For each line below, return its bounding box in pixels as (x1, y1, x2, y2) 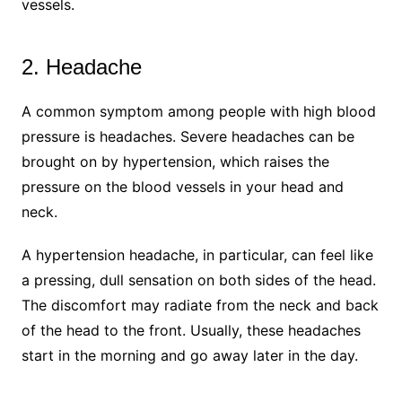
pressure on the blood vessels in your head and (21, 177, 344, 196)
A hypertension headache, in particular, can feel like (21, 245, 373, 264)
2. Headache (21, 54, 142, 79)
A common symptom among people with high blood (21, 101, 376, 120)
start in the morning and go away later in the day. (21, 345, 358, 364)
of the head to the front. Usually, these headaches (21, 320, 361, 339)
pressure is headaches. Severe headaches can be (21, 127, 354, 145)
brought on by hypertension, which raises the (21, 152, 329, 170)
